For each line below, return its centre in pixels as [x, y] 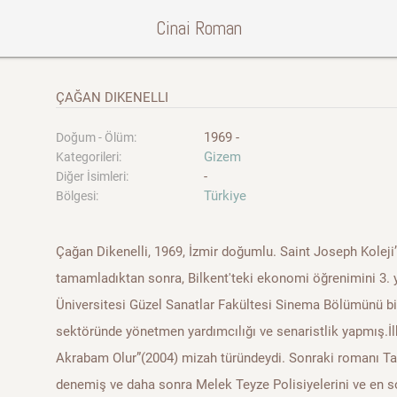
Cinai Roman [198, 28]
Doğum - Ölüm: [97, 137]
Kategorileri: [89, 157]
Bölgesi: [78, 196]
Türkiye [225, 196]
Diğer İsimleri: [93, 176]
